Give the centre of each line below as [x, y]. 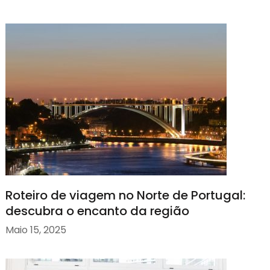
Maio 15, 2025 [36, 230]
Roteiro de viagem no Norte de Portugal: [125, 195]
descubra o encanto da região [97, 211]
